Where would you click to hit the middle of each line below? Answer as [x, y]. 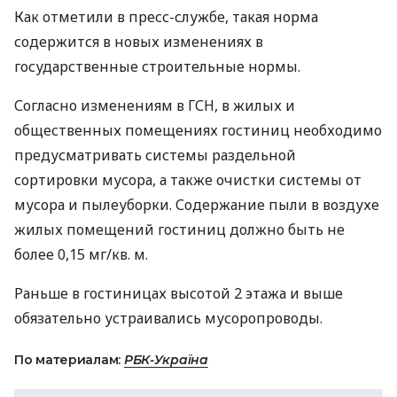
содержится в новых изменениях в [139, 42]
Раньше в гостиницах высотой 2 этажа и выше [179, 293]
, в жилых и [255, 105]
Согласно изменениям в [101, 105]
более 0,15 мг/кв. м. [81, 254]
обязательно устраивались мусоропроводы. [168, 318]
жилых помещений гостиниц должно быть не [179, 230]
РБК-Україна [166, 360]
